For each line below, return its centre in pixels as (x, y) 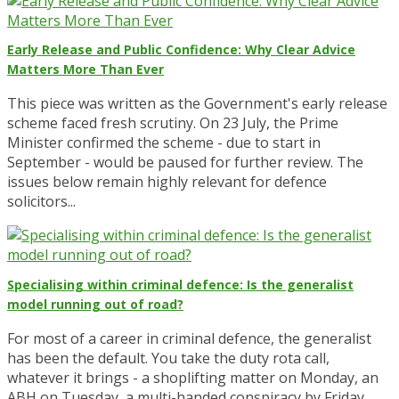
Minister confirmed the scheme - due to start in (164, 143)
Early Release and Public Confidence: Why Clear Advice (181, 50)
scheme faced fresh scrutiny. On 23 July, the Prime (173, 123)
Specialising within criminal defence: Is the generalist (180, 284)
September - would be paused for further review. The (185, 163)
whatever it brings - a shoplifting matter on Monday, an (193, 377)
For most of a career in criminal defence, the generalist (189, 338)
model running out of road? (95, 304)
